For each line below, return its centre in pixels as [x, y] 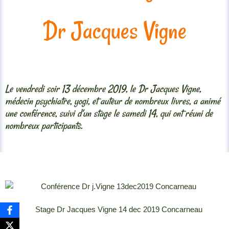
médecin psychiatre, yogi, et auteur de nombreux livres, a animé [113, 101]
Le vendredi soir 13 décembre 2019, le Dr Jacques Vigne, [103, 89]
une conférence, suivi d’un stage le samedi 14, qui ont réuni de [109, 113]
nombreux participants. [44, 126]
